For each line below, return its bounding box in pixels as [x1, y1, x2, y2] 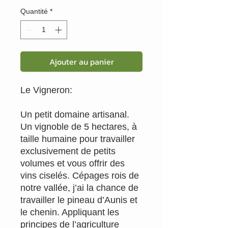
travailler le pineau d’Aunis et [20, 194, 137, 205]
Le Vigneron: [20, 84, 75, 95]
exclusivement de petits [20, 146, 116, 156]
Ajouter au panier [49, 55, 114, 68]
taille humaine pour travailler [20, 133, 135, 144]
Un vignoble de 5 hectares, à [20, 121, 137, 132]
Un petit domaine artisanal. [20, 109, 129, 120]
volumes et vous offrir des [20, 158, 125, 168]
